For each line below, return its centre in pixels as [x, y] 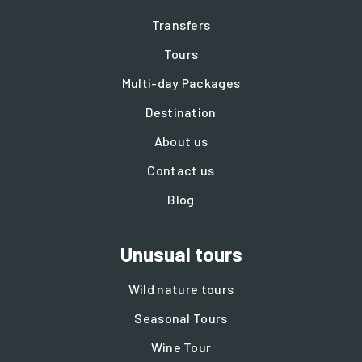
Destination [181, 112]
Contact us [181, 170]
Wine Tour [181, 347]
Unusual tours [181, 253]
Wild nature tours [181, 288]
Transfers [181, 24]
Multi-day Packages [181, 82]
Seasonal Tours [181, 318]
